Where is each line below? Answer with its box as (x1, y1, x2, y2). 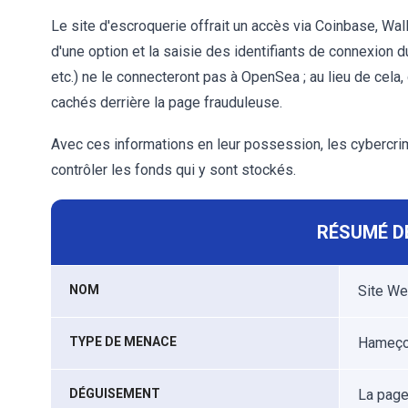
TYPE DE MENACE (69, 334, 177, 349)
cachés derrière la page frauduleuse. (51, 94, 282, 111)
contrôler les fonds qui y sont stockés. (51, 161, 296, 178)
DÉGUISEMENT (69, 386, 160, 401)
